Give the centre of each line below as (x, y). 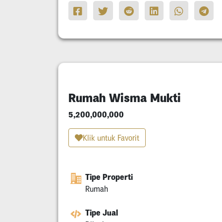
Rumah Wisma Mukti (125, 98)
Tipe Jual (102, 213)
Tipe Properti (109, 177)
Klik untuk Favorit (111, 138)
